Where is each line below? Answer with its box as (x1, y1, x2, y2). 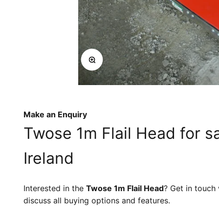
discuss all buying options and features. (23, 196, 170, 205)
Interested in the (23, 183, 86, 193)
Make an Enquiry (23, 109, 87, 119)
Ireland (23, 149, 74, 168)
